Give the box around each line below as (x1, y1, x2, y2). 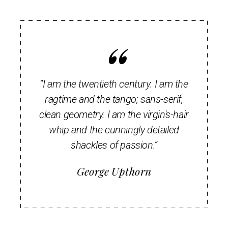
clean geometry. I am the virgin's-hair (39, 108, 189, 121)
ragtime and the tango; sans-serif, (45, 93, 183, 106)
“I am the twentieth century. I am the (40, 78, 188, 91)
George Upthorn (76, 164, 152, 179)
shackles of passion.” (71, 139, 157, 152)
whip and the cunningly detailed (49, 124, 179, 136)
